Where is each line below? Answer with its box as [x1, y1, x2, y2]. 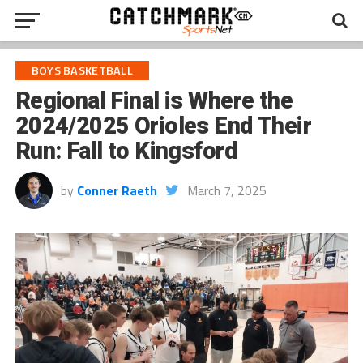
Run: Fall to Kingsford [15, 137, 237, 164]
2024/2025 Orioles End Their [15, 112, 312, 139]
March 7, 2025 [186, 181, 267, 200]
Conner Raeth [76, 181, 157, 200]
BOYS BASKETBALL [31, 62, 133, 79]
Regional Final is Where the [15, 87, 293, 114]
